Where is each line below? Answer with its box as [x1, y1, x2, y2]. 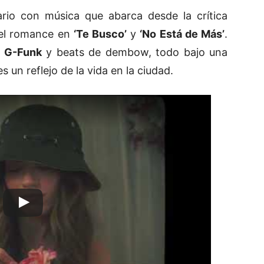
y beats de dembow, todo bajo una [41, 46, 227, 59]
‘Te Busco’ [73, 28, 127, 41]
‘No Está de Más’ [140, 28, 225, 41]
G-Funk [4, 46, 42, 59]
